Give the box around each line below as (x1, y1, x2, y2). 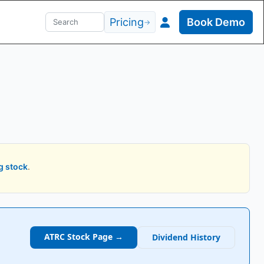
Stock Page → (65, 231, 123, 242)
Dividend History (152, 232, 220, 243)
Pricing (110, 16, 144, 28)
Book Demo (187, 16, 245, 28)
